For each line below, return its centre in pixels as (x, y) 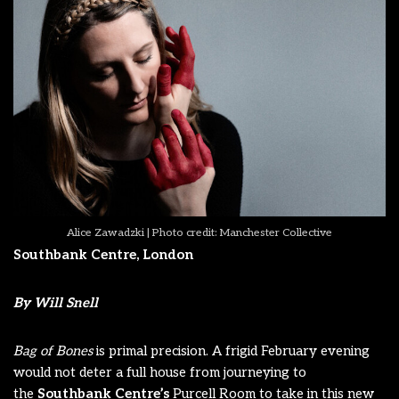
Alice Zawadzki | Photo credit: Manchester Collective (199, 232)
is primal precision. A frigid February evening (233, 350)
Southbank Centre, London (103, 254)
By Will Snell (56, 302)
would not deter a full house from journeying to (160, 372)
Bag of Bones (55, 350)
